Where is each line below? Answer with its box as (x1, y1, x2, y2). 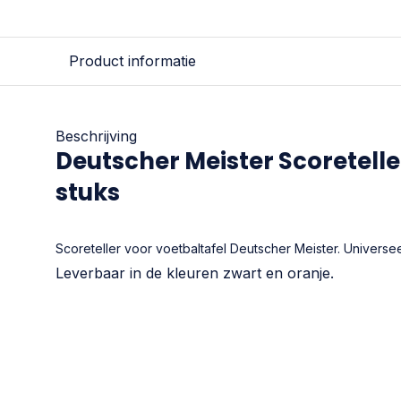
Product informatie (69, 52, 196, 70)
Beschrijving (55, 127, 137, 145)
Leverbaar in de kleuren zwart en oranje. (55, 264, 334, 282)
